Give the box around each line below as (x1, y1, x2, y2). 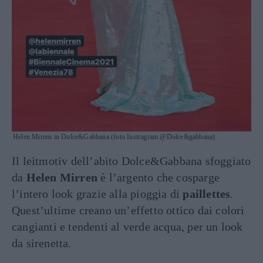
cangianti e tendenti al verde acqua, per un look (12, 220, 243, 234)
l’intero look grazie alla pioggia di (12, 187, 183, 201)
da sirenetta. (12, 237, 72, 250)
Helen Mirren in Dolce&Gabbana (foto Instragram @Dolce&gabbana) (13, 133, 215, 141)
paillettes (183, 187, 231, 201)
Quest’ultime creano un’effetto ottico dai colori (12, 204, 245, 217)
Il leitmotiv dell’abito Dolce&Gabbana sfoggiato (12, 154, 251, 168)
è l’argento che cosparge (97, 171, 220, 184)
